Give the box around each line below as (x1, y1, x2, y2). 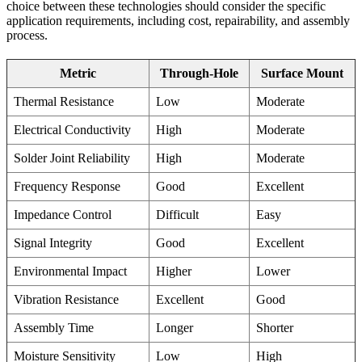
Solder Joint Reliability (14, 150, 130, 165)
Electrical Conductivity (14, 122, 131, 137)
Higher (156, 263, 192, 278)
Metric (60, 65, 96, 80)
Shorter (256, 320, 293, 335)
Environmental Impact (14, 263, 127, 278)
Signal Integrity (14, 235, 92, 250)
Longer (156, 320, 193, 335)
